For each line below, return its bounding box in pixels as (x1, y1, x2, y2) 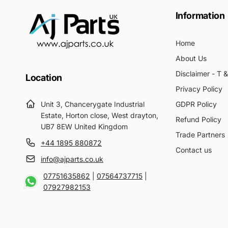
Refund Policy (175, 115, 221, 124)
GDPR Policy (175, 99, 217, 108)
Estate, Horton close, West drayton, (41, 110, 158, 120)
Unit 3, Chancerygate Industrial (41, 99, 145, 108)
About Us (175, 53, 207, 63)
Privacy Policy (175, 84, 222, 93)
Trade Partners (175, 130, 225, 139)
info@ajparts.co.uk (41, 154, 103, 163)
